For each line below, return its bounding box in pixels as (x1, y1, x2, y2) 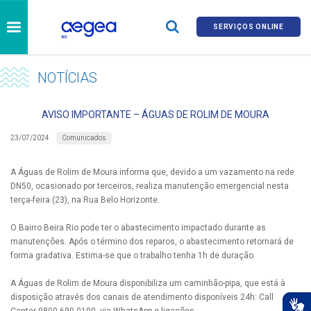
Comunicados (62, 133, 106, 142)
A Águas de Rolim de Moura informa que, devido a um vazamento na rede (10, 167, 294, 177)
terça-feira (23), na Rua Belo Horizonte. (10, 194, 160, 205)
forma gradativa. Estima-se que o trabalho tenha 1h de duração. (10, 250, 255, 260)
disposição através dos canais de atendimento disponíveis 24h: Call (10, 292, 274, 302)
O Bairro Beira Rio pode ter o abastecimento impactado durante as (10, 222, 266, 233)
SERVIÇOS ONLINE (213, 23, 285, 31)
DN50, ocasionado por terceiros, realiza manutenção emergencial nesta (10, 180, 289, 191)
